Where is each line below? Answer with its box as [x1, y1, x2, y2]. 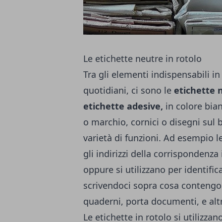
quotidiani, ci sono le [83, 84, 174, 96]
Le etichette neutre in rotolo [83, 53, 202, 64]
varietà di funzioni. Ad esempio [83, 132, 216, 144]
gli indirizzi [83, 148, 131, 160]
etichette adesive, [83, 100, 163, 112]
